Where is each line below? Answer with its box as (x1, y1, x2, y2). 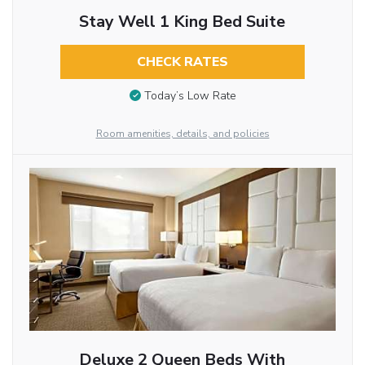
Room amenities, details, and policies (95, 127, 270, 141)
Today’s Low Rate (143, 88, 236, 104)
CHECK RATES (136, 53, 228, 72)
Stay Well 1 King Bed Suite (79, 11, 286, 33)
